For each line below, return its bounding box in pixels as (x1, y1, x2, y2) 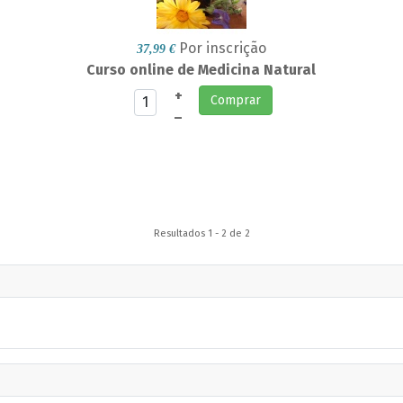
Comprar (210, 93, 262, 109)
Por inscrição (178, 40, 266, 58)
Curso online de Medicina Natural (86, 61, 317, 79)
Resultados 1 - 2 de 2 (153, 228, 250, 240)
